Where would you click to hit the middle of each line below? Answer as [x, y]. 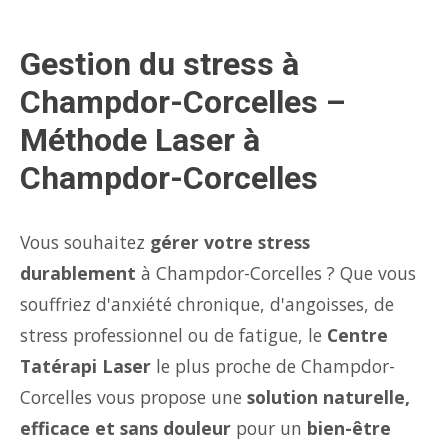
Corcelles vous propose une [133, 397]
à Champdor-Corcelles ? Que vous [276, 273]
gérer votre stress [230, 242]
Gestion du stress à [159, 64]
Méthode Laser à [140, 140]
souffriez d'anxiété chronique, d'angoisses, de [207, 304]
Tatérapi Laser [85, 366]
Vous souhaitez [85, 242]
